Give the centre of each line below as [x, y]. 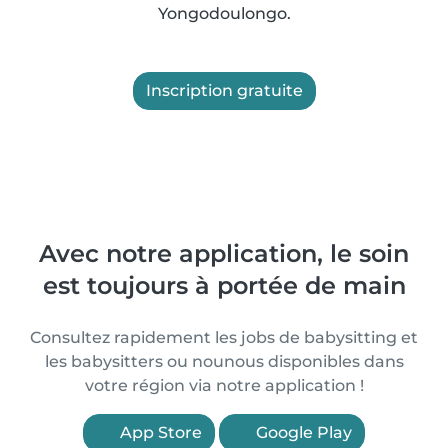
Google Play [302, 432]
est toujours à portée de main [224, 285]
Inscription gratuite [224, 90]
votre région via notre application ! [224, 385]
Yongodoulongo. [224, 13]
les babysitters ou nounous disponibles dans [224, 361]
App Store [159, 432]
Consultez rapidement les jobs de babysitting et [224, 337]
